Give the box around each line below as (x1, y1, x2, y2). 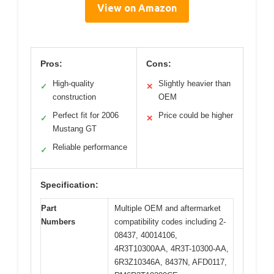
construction (53, 92, 96, 102)
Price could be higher (158, 110, 233, 120)
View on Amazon (97, 2, 177, 13)
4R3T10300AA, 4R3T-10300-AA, (114, 243, 229, 253)
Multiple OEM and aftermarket (114, 203, 221, 213)
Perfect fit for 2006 (53, 110, 119, 120)
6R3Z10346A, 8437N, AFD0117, (114, 257, 227, 267)
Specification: (40, 179, 98, 190)
